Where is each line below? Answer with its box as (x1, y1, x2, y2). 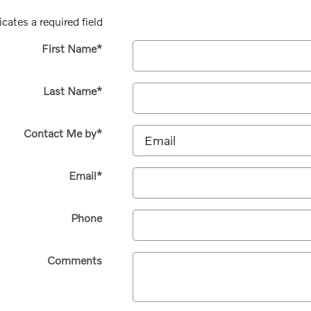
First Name (41, 41, 96, 55)
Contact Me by (23, 126, 96, 140)
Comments (47, 253, 102, 267)
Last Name (42, 83, 96, 97)
